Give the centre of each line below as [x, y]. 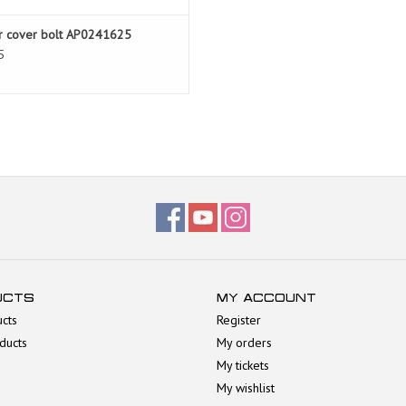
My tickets [243, 366]
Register [239, 320]
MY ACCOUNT [266, 298]
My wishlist [246, 388]
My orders [244, 343]
